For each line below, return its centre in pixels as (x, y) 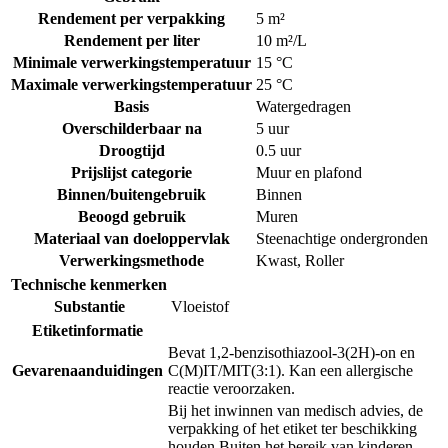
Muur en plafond (309, 173)
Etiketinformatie (87, 331)
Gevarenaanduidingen (87, 371)
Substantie (89, 307)
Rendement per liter (131, 41)
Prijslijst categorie (131, 173)
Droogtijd (131, 151)
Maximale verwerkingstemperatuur (131, 85)
